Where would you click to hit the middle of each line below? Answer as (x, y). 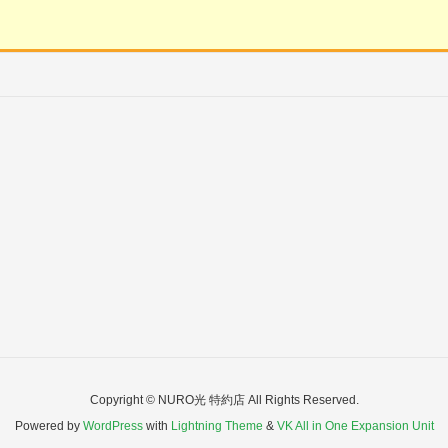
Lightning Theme (216, 426)
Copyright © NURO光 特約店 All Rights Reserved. (224, 400)
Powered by (48, 426)
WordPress (112, 426)
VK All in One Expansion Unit (355, 426)
